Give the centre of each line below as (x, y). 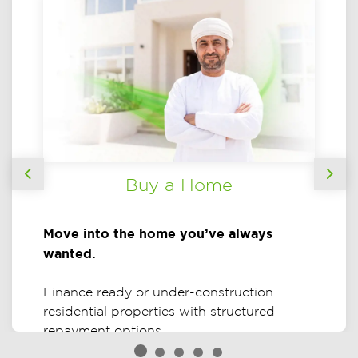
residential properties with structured (159, 312)
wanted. (70, 254)
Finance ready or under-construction (159, 292)
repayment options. (104, 331)
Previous (54, 183)
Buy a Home (179, 185)
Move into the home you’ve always (158, 234)
